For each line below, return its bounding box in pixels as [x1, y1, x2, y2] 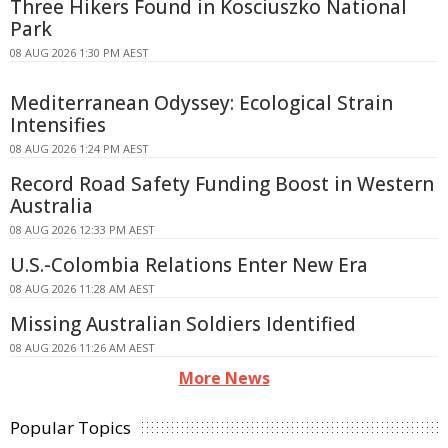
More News [178, 367, 270, 390]
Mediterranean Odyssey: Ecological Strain [10, 90, 393, 117]
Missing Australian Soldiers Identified [10, 311, 356, 338]
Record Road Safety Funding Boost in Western [10, 171, 434, 198]
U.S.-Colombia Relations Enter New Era [10, 252, 368, 279]
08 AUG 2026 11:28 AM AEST [10, 281, 155, 297]
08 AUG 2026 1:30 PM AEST [10, 45, 149, 61]
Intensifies [10, 112, 106, 139]
